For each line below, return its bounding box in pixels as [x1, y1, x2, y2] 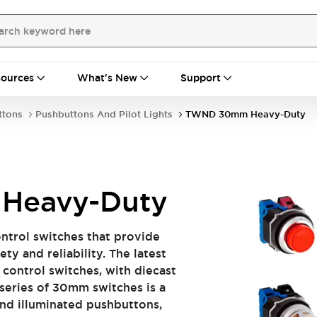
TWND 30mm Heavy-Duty [185, 108, 306, 120]
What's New [77, 71, 137, 84]
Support [180, 71, 221, 84]
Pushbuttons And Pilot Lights [35, 108, 173, 120]
